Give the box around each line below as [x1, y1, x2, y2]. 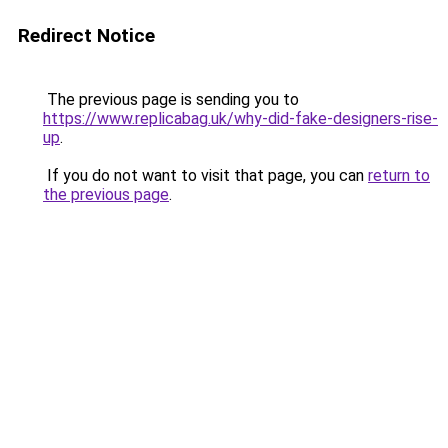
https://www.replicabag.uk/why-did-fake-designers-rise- [43, 109, 438, 128]
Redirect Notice [18, 24, 155, 47]
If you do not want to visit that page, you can [43, 166, 368, 185]
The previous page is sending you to [43, 90, 299, 109]
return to [368, 166, 430, 185]
